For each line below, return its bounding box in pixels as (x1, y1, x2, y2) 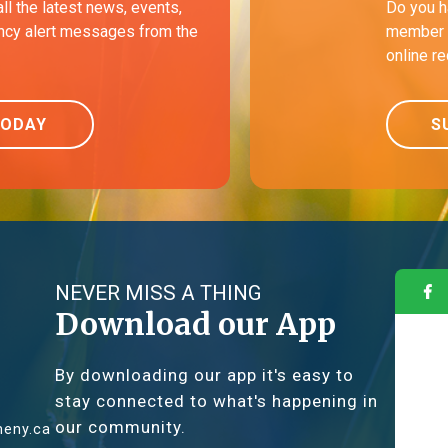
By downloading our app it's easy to (54, 365, 354, 386)
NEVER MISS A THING (54, 281, 262, 306)
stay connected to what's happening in (54, 391, 378, 412)
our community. (54, 417, 186, 438)
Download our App (54, 305, 336, 344)
